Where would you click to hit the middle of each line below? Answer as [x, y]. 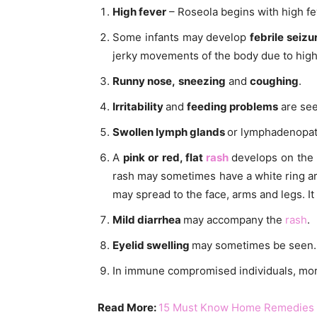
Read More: [128, 308]
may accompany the [234, 220]
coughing [274, 81]
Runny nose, [144, 81]
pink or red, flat [165, 158]
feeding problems [232, 107]
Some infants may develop [181, 38]
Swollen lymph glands [170, 132]
